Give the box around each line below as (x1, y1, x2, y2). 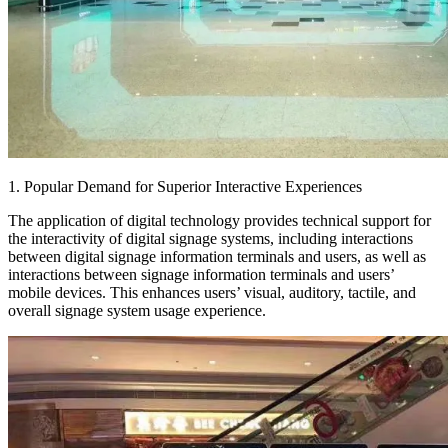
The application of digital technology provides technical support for (8, 212, 431, 230)
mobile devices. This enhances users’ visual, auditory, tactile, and (8, 284, 416, 302)
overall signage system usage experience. (8, 302, 266, 320)
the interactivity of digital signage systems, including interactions (8, 230, 413, 248)
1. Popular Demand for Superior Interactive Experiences (8, 178, 362, 196)
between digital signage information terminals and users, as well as (8, 248, 426, 266)
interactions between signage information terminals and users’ (8, 266, 394, 284)
